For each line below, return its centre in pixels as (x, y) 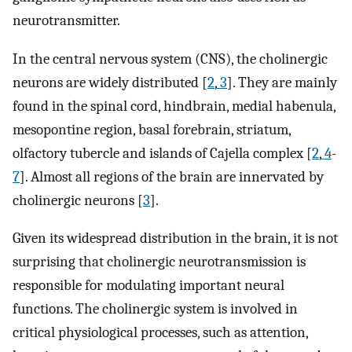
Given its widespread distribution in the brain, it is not (175, 238)
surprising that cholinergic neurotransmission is (159, 262)
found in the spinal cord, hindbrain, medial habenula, (174, 106)
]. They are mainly (282, 82)
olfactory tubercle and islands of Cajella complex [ (162, 153)
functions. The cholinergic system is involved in (155, 309)
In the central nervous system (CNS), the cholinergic (170, 59)
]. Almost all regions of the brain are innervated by (172, 176)
